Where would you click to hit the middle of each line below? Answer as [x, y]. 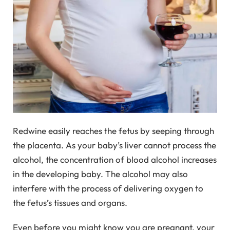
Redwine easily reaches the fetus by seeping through [113, 130]
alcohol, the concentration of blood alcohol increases [115, 159]
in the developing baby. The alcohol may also [100, 174]
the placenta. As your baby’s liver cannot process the [114, 145]
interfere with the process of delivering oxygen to [108, 188]
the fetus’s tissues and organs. [70, 202]
